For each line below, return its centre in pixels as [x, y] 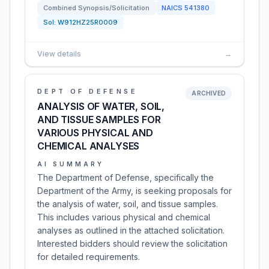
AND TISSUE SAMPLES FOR [99, 119]
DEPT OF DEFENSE [87, 91]
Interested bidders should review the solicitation [132, 243]
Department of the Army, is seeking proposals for [134, 191]
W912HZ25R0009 [88, 22]
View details [59, 54]
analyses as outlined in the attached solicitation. [131, 230]
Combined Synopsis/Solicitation [96, 8]
